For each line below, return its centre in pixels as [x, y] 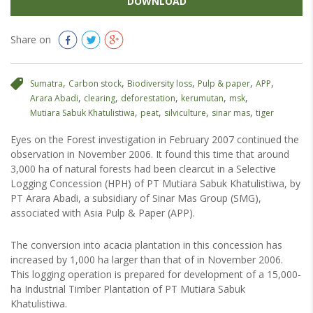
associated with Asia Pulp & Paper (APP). [103, 213]
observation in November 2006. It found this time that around [150, 154]
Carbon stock [95, 83]
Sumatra [46, 83]
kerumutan [202, 98]
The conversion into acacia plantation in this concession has [146, 245]
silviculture [185, 113]
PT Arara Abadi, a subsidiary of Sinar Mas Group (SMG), [136, 198]
